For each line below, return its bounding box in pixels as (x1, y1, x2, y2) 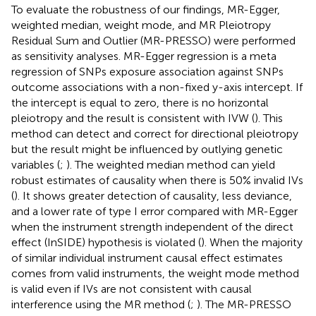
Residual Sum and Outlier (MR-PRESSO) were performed (11, 33, 296, 47)
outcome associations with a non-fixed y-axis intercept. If (11, 80, 303, 94)
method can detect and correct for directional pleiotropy (11, 126, 298, 140)
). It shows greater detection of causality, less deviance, (14, 188, 292, 202)
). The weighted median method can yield (66, 157, 275, 171)
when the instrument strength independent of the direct (11, 219, 293, 233)
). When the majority (201, 235, 303, 249)
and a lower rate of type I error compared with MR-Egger (11, 204, 298, 218)
